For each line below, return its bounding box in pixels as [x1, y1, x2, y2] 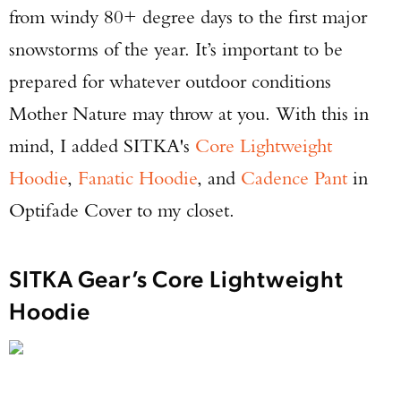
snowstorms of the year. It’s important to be [9, 37, 343, 61]
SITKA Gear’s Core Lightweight [9, 262, 344, 293]
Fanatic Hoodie [78, 166, 197, 190]
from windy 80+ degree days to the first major [9, 4, 367, 29]
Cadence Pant [241, 166, 347, 190]
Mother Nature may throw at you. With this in [9, 101, 369, 125]
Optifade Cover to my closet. [9, 198, 245, 222]
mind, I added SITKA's [9, 133, 195, 158]
